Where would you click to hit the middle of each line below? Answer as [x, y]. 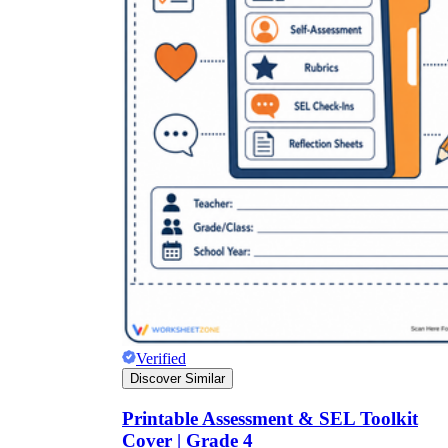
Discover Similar [177, 379]
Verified [161, 359]
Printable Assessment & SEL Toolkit [270, 418]
